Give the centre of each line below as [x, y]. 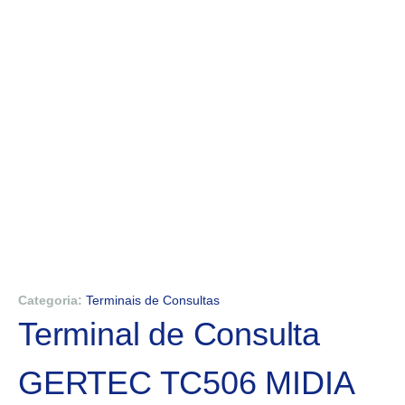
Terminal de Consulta [169, 334]
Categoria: [50, 300]
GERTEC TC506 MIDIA [187, 382]
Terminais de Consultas [153, 300]
